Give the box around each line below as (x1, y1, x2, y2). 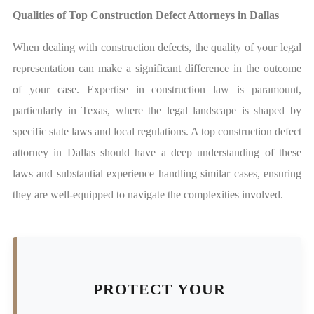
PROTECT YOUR (93, 280, 226, 299)
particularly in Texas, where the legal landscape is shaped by (13, 104, 301, 117)
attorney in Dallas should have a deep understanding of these (13, 146, 301, 159)
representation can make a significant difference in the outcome (13, 62, 301, 75)
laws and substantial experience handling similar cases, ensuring (13, 168, 301, 180)
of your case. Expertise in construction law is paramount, (13, 83, 301, 96)
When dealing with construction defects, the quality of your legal (13, 41, 301, 54)
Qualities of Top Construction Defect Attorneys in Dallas (13, 9, 282, 22)
